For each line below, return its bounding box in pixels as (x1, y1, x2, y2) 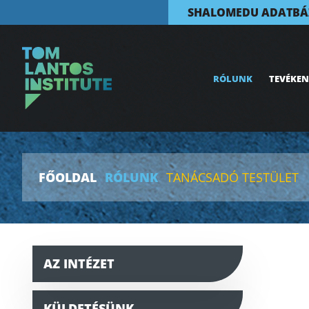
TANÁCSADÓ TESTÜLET (166, 168, 299, 186)
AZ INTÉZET (43, 255, 114, 272)
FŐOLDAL (39, 168, 97, 186)
